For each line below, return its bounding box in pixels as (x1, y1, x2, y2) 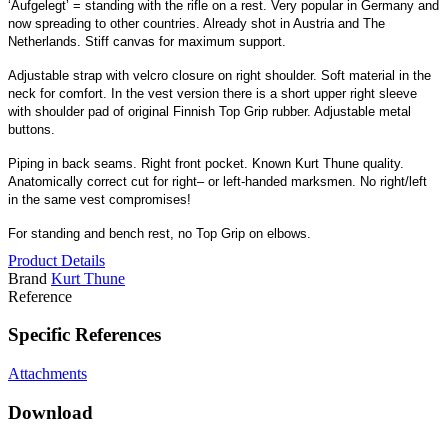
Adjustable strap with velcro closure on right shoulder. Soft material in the (8, 67, 431, 83)
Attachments (8, 364, 87, 382)
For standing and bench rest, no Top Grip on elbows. (8, 225, 311, 241)
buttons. (8, 121, 55, 137)
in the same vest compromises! (8, 191, 191, 207)
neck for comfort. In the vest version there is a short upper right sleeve (8, 85, 417, 101)
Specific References (8, 324, 161, 346)
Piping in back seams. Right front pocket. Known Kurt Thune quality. (8, 155, 404, 171)
